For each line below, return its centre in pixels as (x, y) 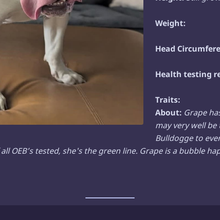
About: (170, 112)
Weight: (171, 23)
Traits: (168, 100)
